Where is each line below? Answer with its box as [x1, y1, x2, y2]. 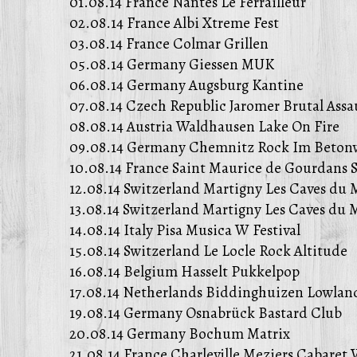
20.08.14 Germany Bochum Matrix [69, 323, 290, 344]
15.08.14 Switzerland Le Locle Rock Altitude [69, 240, 347, 261]
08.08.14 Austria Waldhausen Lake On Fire [69, 116, 339, 137]
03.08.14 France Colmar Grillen [69, 33, 269, 54]
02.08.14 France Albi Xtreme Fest [69, 12, 279, 33]
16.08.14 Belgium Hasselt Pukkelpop [69, 261, 300, 282]
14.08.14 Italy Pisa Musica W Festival [69, 219, 300, 241]
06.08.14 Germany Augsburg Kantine [69, 74, 304, 96]
